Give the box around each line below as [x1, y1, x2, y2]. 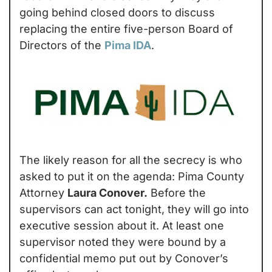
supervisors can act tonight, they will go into [19, 202, 249, 216]
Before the [148, 186, 206, 199]
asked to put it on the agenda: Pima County [19, 169, 244, 183]
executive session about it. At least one [19, 219, 224, 232]
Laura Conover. [67, 186, 148, 199]
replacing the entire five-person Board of [19, 22, 233, 35]
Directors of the [19, 38, 104, 52]
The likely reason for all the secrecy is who [19, 153, 242, 166]
